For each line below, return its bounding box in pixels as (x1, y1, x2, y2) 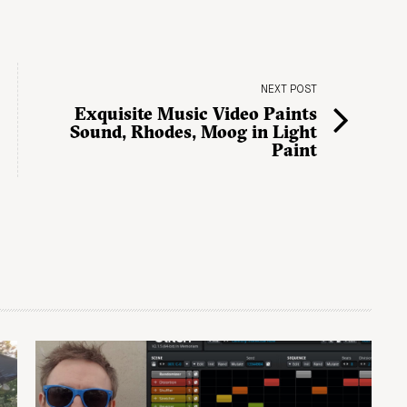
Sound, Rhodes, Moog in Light (70, 120, 317, 143)
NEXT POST (261, 84, 317, 95)
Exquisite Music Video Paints (74, 102, 317, 124)
